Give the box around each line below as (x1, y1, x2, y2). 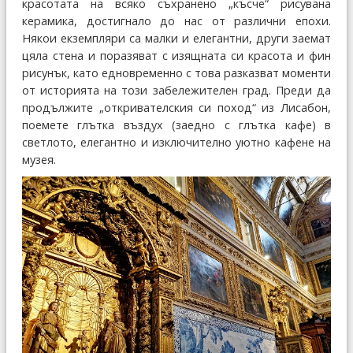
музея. (22, 152, 56, 168)
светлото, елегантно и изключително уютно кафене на (22, 135, 331, 150)
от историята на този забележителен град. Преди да (22, 83, 331, 98)
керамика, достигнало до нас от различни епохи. (22, 13, 331, 29)
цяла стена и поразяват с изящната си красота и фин (22, 48, 331, 64)
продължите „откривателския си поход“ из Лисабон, (22, 100, 331, 116)
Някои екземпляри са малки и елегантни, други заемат (22, 31, 331, 46)
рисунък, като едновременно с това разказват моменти (22, 65, 331, 81)
